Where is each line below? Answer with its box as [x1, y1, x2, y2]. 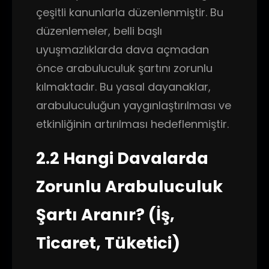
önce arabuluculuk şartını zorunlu [36, 61, 213, 76]
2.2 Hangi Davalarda [36, 147, 208, 169]
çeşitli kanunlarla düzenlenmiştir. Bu [36, 5, 223, 20]
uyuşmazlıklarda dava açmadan [36, 42, 209, 57]
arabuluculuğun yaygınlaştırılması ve [36, 98, 231, 113]
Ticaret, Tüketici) [36, 232, 180, 254]
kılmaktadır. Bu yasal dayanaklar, [36, 79, 211, 94]
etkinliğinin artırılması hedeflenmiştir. [36, 116, 229, 131]
